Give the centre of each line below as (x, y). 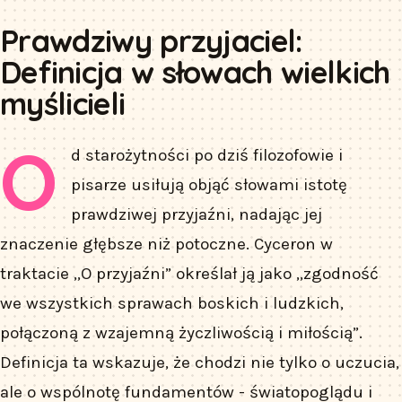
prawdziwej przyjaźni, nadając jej (197, 214)
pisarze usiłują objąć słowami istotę (210, 184)
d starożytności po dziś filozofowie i (207, 155)
